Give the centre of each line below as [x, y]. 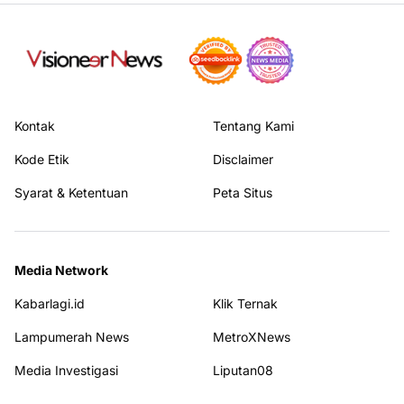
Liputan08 [243, 371]
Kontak [35, 126]
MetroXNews [252, 337]
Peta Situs [243, 193]
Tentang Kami [253, 126]
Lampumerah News [72, 337]
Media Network [61, 271]
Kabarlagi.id [50, 304]
